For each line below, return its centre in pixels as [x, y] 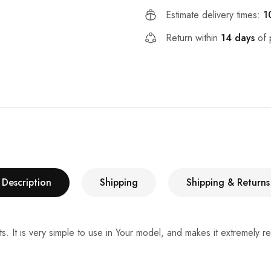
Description [26, 182]
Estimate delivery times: [214, 15]
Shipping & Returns [228, 182]
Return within [193, 38]
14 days [238, 38]
